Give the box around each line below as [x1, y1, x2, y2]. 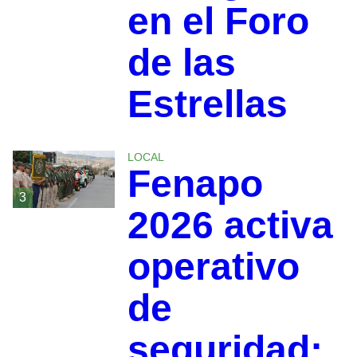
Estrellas [127, 82, 288, 125]
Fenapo [127, 162, 263, 205]
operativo [127, 245, 300, 288]
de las [127, 41, 236, 84]
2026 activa [127, 203, 333, 246]
